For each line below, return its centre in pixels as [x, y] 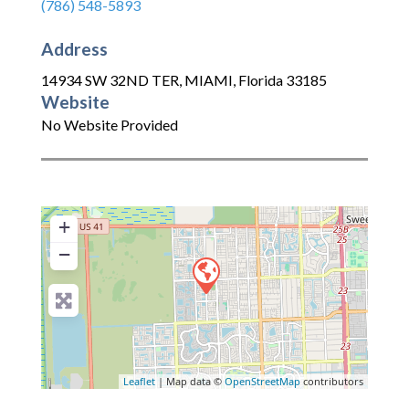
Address [74, 48]
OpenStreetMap [262, 382]
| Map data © [190, 382]
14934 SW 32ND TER [110, 80]
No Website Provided [110, 125]
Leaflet [139, 382]
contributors [332, 382]
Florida [261, 80]
